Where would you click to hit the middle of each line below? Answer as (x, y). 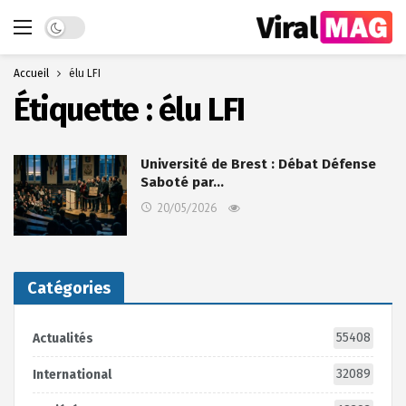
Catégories (69, 289)
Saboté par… (182, 182)
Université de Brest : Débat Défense (258, 164)
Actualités (63, 339)
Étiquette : (86, 110)
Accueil (31, 73)
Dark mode (75, 24)
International (72, 375)
